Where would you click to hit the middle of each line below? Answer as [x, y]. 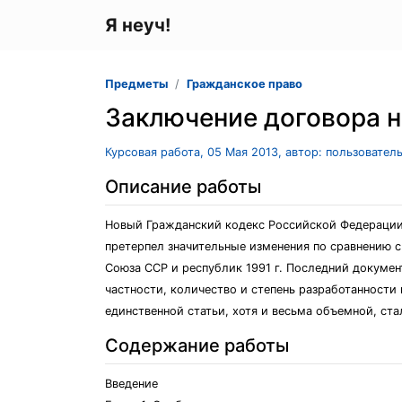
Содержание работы [197, 345]
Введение [131, 384]
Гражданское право [245, 84]
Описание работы [183, 187]
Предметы [136, 84]
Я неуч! [138, 25]
